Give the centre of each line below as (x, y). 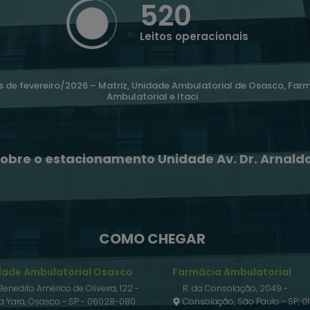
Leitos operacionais (194, 37)
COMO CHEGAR (153, 239)
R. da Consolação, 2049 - (235, 289)
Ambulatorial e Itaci (153, 97)
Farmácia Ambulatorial (232, 272)
